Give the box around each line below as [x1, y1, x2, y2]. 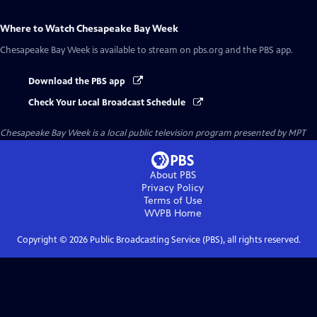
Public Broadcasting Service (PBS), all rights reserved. [87, 234, 301, 246]
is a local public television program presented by [90, 127, 288, 139]
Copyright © [16, 234, 69, 246]
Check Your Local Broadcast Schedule [28, 97, 188, 109]
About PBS [149, 169, 196, 182]
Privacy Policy [142, 182, 204, 195]
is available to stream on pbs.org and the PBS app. [90, 45, 293, 56]
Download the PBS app [28, 76, 127, 87]
